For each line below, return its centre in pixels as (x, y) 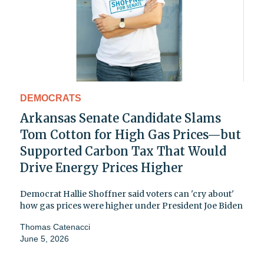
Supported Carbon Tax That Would (123, 151)
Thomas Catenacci (55, 227)
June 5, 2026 (44, 238)
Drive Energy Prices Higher (102, 167)
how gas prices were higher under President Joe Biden (131, 205)
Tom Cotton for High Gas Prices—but (131, 134)
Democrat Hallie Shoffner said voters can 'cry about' (127, 194)
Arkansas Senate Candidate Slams (121, 118)
